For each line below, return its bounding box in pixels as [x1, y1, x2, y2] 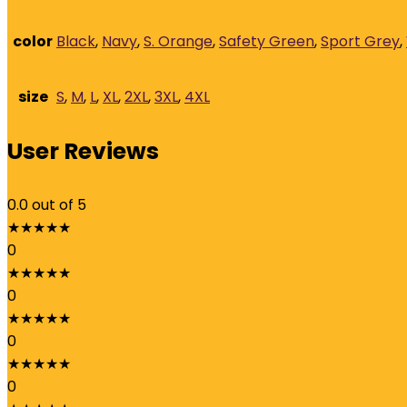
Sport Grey [321, 31, 400, 52]
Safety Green [219, 31, 314, 52]
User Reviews [7, 135, 159, 167]
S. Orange [144, 31, 213, 52]
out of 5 [32, 194, 86, 215]
